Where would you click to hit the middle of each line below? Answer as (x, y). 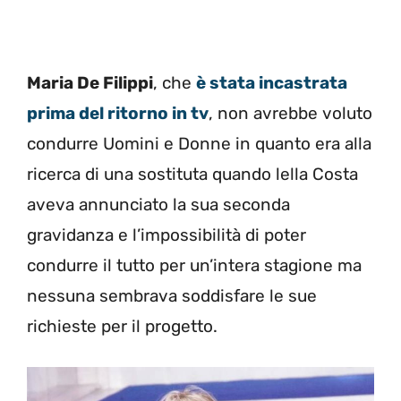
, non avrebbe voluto (290, 113)
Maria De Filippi (90, 82)
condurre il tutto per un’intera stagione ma (194, 265)
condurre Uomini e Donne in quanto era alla (199, 143)
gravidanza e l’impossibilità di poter (166, 235)
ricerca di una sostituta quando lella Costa (192, 174)
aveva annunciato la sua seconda (158, 204)
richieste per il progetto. (122, 326)
